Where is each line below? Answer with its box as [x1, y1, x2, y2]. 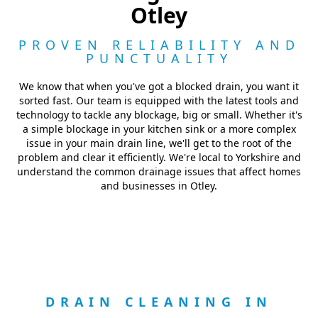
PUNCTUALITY [85, 50, 233, 67]
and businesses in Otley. [101, 179, 217, 192]
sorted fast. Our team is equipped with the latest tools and [19, 94, 299, 107]
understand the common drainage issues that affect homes [17, 165, 301, 178]
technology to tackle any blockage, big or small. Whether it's [16, 108, 302, 121]
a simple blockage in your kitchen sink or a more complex [22, 122, 296, 136]
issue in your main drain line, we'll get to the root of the [26, 136, 292, 150]
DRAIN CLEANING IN [45, 293, 273, 310]
